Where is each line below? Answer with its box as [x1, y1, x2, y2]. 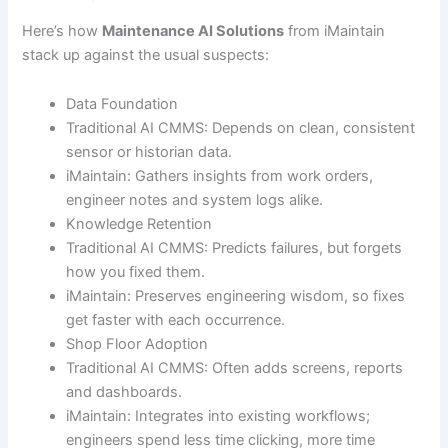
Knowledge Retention [66, 215, 213, 234]
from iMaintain [284, 21, 386, 40]
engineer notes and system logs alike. [66, 191, 324, 210]
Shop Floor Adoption [66, 335, 209, 354]
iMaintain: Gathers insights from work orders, [66, 167, 374, 186]
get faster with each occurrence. [66, 311, 286, 330]
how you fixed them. [66, 263, 206, 282]
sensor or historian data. [66, 143, 233, 162]
